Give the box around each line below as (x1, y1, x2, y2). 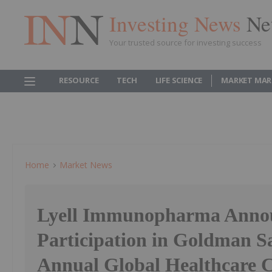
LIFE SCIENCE (155, 75, 203, 86)
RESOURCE (59, 75, 99, 86)
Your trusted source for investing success (109, 36, 262, 48)
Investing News (109, 8, 246, 38)
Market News (59, 159, 112, 171)
